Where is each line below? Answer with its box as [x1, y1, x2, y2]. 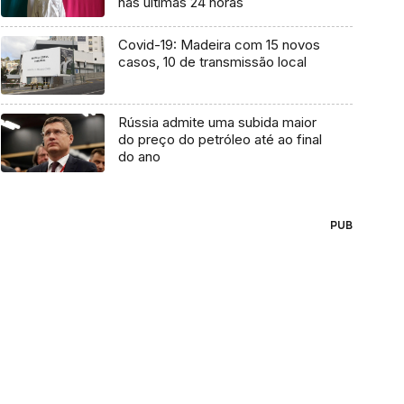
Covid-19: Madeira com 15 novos [117, 36, 320, 54]
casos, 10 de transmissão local [117, 53, 307, 71]
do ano [117, 147, 161, 165]
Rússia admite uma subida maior [117, 113, 317, 131]
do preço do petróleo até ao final [117, 130, 322, 148]
